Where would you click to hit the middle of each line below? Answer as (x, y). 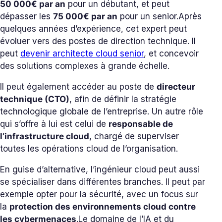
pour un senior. (148, 17)
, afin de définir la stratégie (123, 99)
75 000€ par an (85, 17)
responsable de (141, 124)
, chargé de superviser (134, 137)
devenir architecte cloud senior (82, 54)
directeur (176, 87)
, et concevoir (171, 54)
